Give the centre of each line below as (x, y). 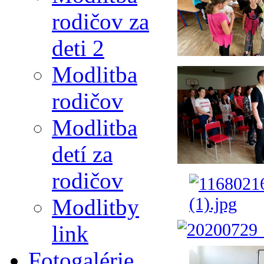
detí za (82, 154)
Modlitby (95, 207)
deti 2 (78, 48)
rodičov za (100, 22)
